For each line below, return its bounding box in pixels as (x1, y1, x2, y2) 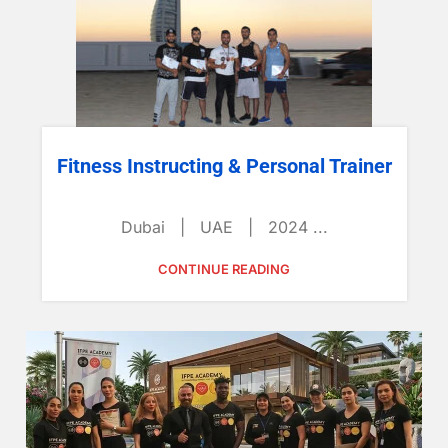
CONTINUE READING (158, 261, 290, 277)
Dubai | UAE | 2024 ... (120, 217, 328, 237)
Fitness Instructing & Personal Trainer (56, 154, 392, 178)
